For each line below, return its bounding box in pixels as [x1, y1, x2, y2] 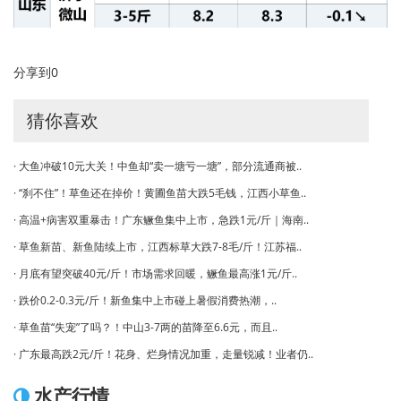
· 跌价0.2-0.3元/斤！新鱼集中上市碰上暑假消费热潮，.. [13, 293, 277, 309]
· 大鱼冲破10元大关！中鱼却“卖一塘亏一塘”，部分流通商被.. [13, 158, 302, 175]
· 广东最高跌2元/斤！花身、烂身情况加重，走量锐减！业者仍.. [13, 346, 313, 363]
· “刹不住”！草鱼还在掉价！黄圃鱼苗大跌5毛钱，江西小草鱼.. [13, 185, 306, 201]
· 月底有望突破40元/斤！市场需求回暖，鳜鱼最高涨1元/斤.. [13, 266, 297, 282]
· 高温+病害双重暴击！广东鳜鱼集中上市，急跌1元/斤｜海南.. [13, 212, 309, 228]
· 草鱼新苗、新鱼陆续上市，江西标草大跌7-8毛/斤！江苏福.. [13, 239, 302, 255]
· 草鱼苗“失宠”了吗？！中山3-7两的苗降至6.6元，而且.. [13, 320, 277, 336]
